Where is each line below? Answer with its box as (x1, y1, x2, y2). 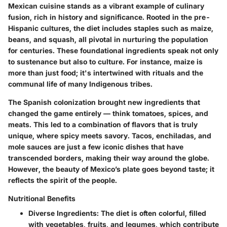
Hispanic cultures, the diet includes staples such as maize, (8, 24, 213, 32)
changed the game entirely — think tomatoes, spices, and (8, 109, 208, 118)
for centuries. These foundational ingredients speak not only (8, 46, 218, 55)
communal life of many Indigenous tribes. (8, 80, 153, 88)
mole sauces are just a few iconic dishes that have (8, 142, 183, 151)
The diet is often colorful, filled (99, 209, 206, 217)
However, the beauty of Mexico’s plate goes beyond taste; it (8, 165, 214, 173)
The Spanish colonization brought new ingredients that (8, 98, 200, 106)
